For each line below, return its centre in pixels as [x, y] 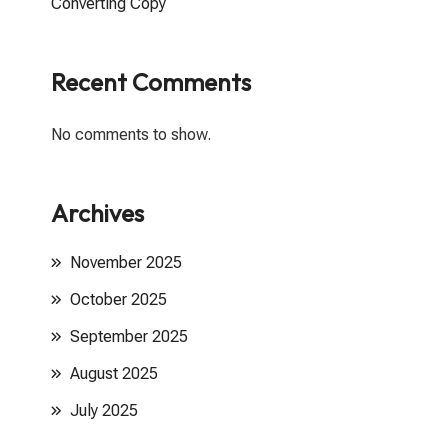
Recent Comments [151, 82]
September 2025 [129, 336]
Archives [97, 213]
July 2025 [104, 410]
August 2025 [114, 373]
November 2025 [126, 262]
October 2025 [118, 299]
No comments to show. [131, 134]
